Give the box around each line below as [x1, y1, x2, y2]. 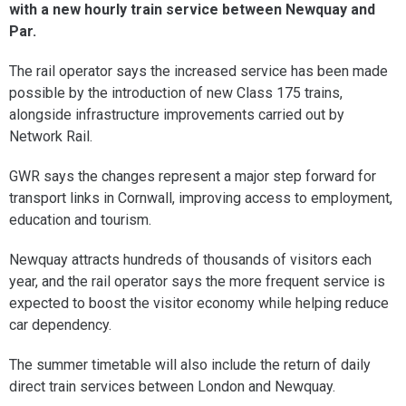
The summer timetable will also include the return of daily [9, 355, 371, 373]
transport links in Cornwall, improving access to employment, [9, 188, 392, 207]
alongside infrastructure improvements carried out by [9, 105, 344, 123]
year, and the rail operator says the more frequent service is [9, 272, 385, 290]
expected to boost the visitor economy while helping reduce [9, 294, 389, 312]
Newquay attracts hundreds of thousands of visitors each [9, 250, 372, 268]
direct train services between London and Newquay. [9, 377, 335, 395]
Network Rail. [9, 127, 92, 145]
